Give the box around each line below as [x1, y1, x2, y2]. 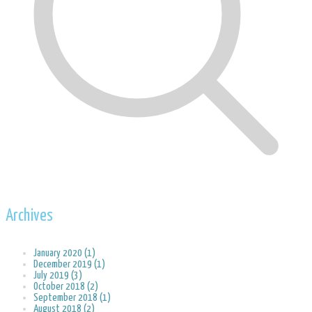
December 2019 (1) [33, 259, 105, 270]
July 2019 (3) [33, 270, 82, 281]
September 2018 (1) [33, 292, 111, 304]
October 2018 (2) [33, 281, 98, 292]
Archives [6, 208, 53, 225]
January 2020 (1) [33, 248, 95, 259]
